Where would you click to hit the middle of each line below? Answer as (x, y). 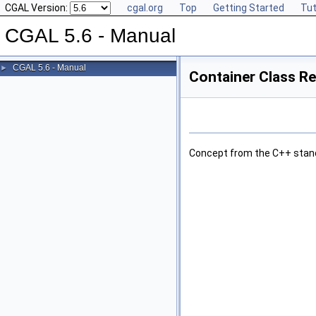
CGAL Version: (37, 8)
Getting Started (249, 8)
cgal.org (145, 8)
